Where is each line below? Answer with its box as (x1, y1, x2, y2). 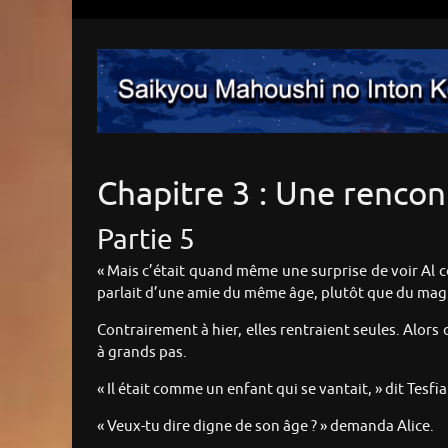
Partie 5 (97, 222, 195, 259)
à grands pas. (97, 343, 187, 363)
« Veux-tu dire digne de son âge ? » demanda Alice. (97, 417, 434, 437)
